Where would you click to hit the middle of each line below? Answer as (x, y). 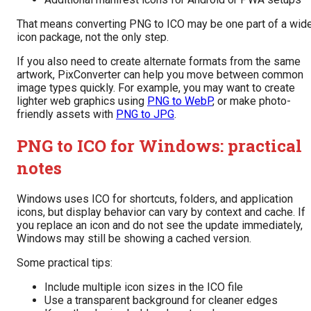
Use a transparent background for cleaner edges (161, 301)
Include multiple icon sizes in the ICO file (144, 287)
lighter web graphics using (82, 101)
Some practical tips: (65, 263)
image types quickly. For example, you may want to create (156, 87)
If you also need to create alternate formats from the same (159, 61)
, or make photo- (252, 101)
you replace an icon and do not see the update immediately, (160, 226)
